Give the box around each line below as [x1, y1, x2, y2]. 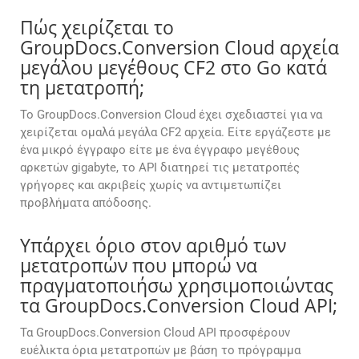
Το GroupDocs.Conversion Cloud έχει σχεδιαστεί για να [20, 107, 322, 123]
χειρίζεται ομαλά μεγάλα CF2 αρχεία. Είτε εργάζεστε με [20, 125, 331, 140]
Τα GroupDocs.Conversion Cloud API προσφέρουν [20, 325, 290, 341]
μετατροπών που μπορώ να [20, 252, 257, 279]
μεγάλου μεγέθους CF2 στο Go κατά [20, 54, 327, 81]
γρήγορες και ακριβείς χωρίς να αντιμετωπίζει [20, 178, 281, 193]
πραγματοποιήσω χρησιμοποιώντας [20, 272, 333, 299]
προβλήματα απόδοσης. [20, 196, 151, 211]
